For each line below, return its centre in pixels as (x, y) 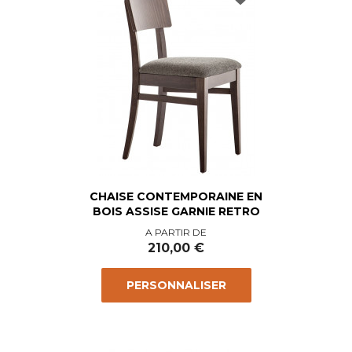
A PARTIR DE (176, 233)
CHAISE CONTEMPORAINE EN (176, 197)
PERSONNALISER (176, 286)
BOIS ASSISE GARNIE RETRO (176, 212)
